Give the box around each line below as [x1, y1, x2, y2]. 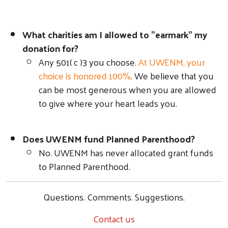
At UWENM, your [136, 53, 205, 70]
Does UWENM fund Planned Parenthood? [22, 130, 197, 147]
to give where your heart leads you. [39, 94, 177, 111]
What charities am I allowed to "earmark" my [22, 25, 207, 43]
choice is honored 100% [39, 67, 131, 84]
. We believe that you [131, 67, 214, 84]
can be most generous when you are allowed [39, 80, 216, 98]
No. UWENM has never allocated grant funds [39, 144, 213, 161]
